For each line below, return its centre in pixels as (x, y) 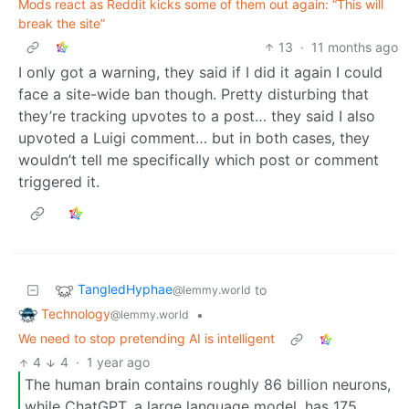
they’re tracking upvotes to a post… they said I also (197, 115)
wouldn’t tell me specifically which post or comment (199, 159)
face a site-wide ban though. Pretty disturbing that (194, 94)
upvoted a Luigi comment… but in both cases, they (194, 137)
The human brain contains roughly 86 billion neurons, (208, 385)
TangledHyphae (125, 288)
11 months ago (355, 47)
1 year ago (118, 362)
